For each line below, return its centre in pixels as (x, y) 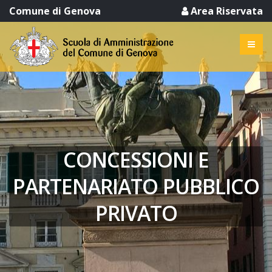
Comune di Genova (55, 11)
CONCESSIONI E (136, 160)
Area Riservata (226, 11)
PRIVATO (136, 213)
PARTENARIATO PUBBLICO (136, 186)
